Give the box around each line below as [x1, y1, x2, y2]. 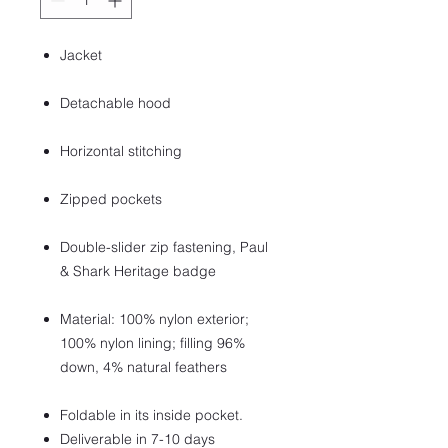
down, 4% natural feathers [60, 358, 227, 376]
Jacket [60, 46, 102, 64]
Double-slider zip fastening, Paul [60, 238, 268, 256]
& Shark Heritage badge [60, 262, 216, 280]
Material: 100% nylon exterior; [60, 310, 249, 328]
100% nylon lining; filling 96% [60, 334, 245, 352]
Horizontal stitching [60, 142, 182, 160]
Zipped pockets [60, 190, 162, 208]
